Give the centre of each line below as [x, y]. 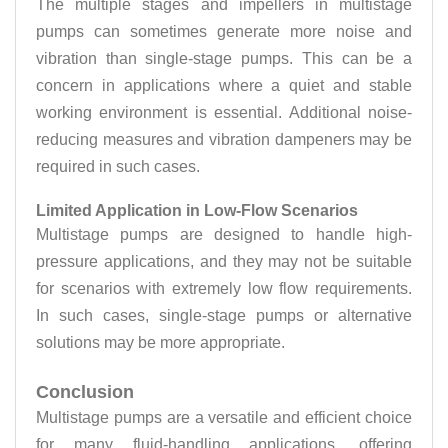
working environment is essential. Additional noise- [224, 112]
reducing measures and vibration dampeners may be [224, 139]
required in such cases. [118, 166]
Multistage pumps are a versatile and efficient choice [224, 417]
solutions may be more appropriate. [160, 342]
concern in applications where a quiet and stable [224, 85]
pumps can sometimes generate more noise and [224, 31]
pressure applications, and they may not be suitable [224, 261]
